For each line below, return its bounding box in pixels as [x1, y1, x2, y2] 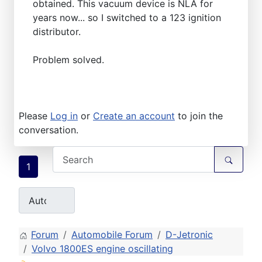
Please [19, 110, 50, 122]
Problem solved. [33, 54, 104, 66]
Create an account [93, 110, 175, 122]
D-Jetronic [166, 229, 213, 241]
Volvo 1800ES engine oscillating [32, 243, 173, 255]
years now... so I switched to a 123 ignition [33, 12, 221, 24]
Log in [50, 110, 78, 122]
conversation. [19, 124, 78, 136]
